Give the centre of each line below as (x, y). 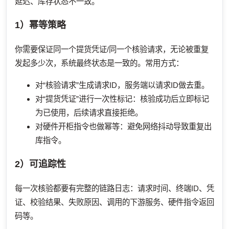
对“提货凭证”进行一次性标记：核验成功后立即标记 (122, 99)
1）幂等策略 (40, 25)
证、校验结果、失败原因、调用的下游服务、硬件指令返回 (114, 202)
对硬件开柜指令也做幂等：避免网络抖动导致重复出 (123, 126)
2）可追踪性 (40, 164)
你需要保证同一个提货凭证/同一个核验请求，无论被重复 (112, 50)
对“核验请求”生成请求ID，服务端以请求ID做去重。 (122, 85)
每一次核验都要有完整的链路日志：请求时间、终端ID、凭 (114, 188)
